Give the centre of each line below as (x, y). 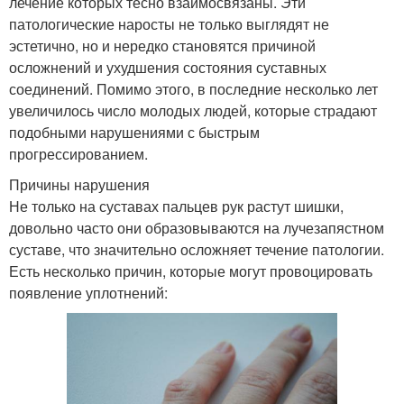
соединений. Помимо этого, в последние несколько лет (193, 88)
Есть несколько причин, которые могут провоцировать (191, 271)
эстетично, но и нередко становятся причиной (162, 45)
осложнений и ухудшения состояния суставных (168, 67)
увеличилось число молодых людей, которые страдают (193, 110)
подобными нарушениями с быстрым (134, 132)
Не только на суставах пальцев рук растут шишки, (176, 206)
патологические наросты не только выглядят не (169, 23)
